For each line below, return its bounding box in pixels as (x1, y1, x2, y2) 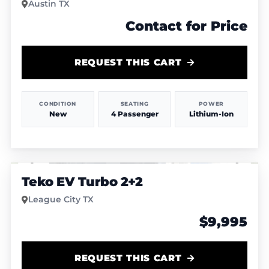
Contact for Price (125, 18, 248, 35)
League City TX (28, 194, 94, 205)
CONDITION (39, 100, 77, 107)
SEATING (120, 100, 149, 107)
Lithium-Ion (189, 109, 234, 118)
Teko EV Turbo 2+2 (21, 174, 143, 190)
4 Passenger (110, 109, 159, 118)
